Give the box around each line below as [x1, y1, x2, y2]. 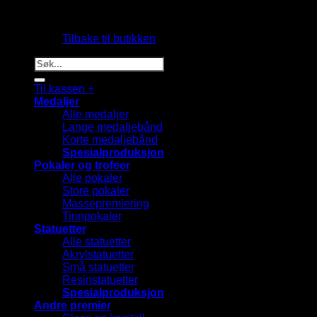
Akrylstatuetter [62, 248, 134, 260]
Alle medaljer [62, 108, 129, 120]
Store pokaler [62, 184, 129, 197]
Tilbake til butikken [62, 32, 156, 45]
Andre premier [34, 299, 111, 311]
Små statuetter [62, 260, 134, 273]
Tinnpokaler [62, 209, 122, 222]
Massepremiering [62, 197, 149, 209]
